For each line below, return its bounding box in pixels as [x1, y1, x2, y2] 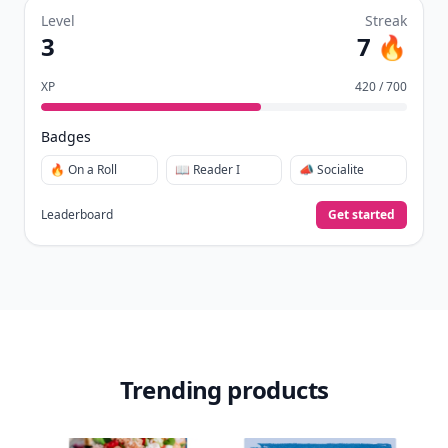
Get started [328, 206, 395, 223]
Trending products [119, 373, 329, 406]
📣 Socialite [299, 161, 365, 178]
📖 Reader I [174, 161, 240, 178]
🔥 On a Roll [50, 161, 117, 178]
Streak [365, 11, 407, 30]
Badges [41, 127, 91, 146]
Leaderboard [41, 206, 113, 223]
